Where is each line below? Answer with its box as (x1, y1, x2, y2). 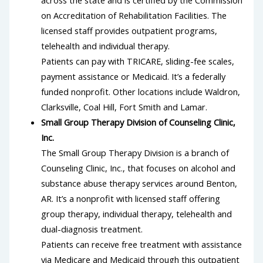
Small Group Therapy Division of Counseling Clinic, (41, 116, 236, 128)
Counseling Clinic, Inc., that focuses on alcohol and (41, 161, 236, 174)
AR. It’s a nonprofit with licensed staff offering (41, 192, 221, 204)
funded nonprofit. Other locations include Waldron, (41, 85, 241, 97)
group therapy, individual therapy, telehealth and (41, 207, 232, 220)
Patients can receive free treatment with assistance (41, 238, 242, 250)
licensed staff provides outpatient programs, (41, 24, 218, 36)
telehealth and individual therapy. (41, 39, 170, 52)
